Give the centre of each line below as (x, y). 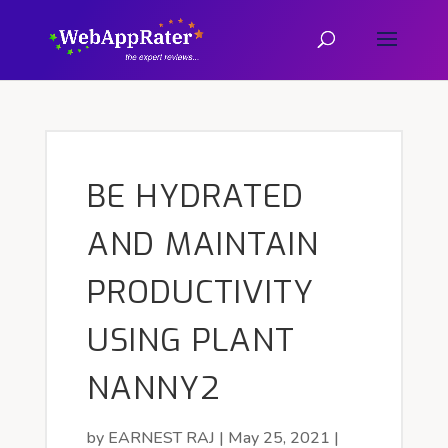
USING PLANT (190, 340)
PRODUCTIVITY (200, 292)
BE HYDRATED (195, 196)
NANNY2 (153, 388)
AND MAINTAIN (202, 244)
